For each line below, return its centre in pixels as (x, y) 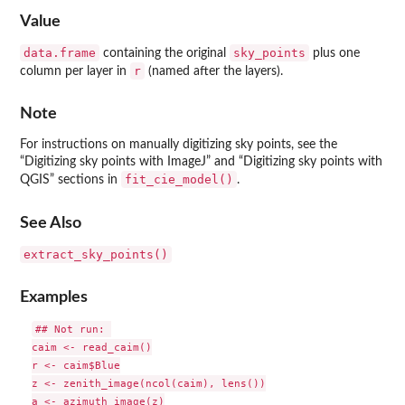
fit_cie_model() (179, 180)
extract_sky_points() (96, 254)
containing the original (165, 53)
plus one (334, 53)
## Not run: (73, 330)
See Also (51, 222)
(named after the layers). (214, 71)
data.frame (60, 52)
